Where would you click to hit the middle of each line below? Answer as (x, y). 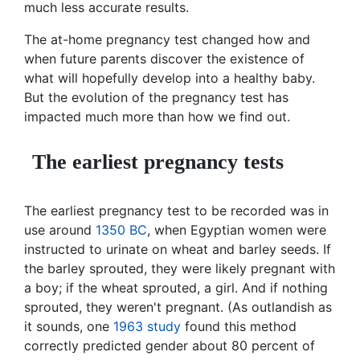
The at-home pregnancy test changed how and (167, 40)
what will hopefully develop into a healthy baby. (170, 78)
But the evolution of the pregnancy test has (156, 98)
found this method (239, 327)
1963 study (147, 327)
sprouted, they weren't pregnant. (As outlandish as (178, 307)
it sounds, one (69, 327)
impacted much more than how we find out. (157, 117)
